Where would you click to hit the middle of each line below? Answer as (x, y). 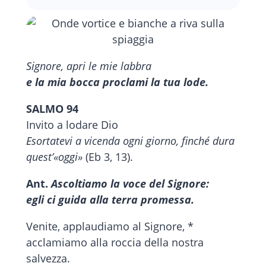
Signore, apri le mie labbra (89, 66)
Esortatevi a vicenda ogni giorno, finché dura (130, 141)
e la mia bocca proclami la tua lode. (117, 82)
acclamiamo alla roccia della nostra (115, 243)
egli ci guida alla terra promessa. (110, 200)
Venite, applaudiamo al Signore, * (110, 227)
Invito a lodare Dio (72, 125)
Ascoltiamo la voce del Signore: (130, 184)
